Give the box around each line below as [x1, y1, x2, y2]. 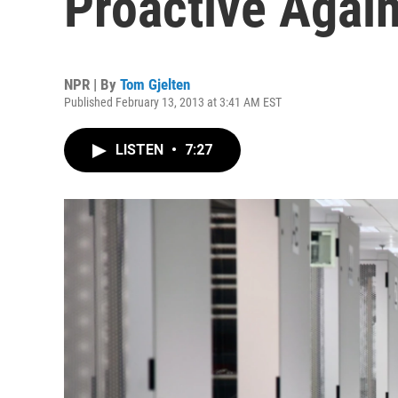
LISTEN [115, 141, 167, 158]
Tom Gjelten [120, 76, 190, 93]
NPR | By [64, 76, 120, 93]
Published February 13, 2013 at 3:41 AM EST [64, 95, 282, 109]
